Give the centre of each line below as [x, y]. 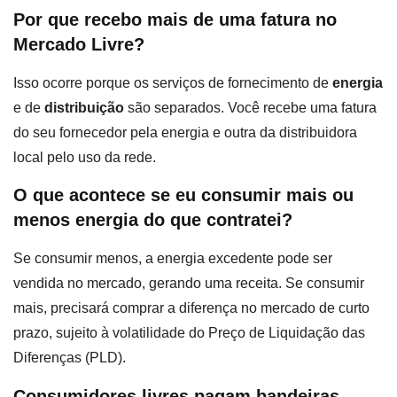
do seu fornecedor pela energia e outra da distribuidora [185, 132]
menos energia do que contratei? [153, 220]
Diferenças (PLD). [70, 358]
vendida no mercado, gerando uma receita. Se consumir [189, 284]
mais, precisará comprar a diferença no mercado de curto [191, 308]
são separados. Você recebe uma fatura [250, 107]
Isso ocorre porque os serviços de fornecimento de [173, 82]
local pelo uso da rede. [85, 157]
